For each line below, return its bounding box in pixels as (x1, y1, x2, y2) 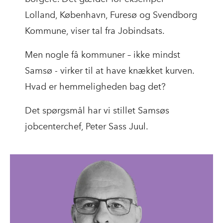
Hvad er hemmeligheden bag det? (25, 81, 166, 92)
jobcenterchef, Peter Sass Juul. (25, 120, 148, 132)
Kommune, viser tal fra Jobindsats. (25, 25, 167, 36)
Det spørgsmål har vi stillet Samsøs (25, 105, 169, 116)
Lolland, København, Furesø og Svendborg (25, 9, 197, 20)
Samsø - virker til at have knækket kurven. (25, 65, 194, 76)
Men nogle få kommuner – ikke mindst (25, 49, 180, 60)
